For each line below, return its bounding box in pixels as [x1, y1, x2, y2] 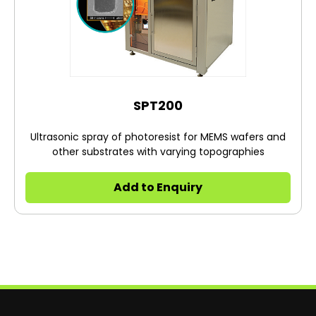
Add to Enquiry [114, 179, 202, 195]
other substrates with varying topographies [51, 144, 265, 159]
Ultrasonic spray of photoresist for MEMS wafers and [30, 129, 286, 144]
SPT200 [133, 96, 183, 114]
